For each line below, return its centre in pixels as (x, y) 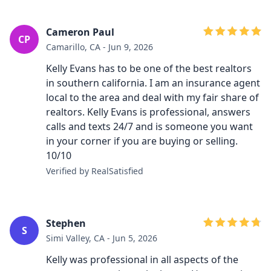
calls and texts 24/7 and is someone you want (149, 126)
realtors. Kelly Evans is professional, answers (148, 112)
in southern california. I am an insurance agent (153, 83)
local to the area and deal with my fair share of (152, 97)
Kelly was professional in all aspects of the (142, 260)
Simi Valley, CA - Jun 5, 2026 (102, 238)
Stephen (66, 223)
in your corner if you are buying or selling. (142, 141)
